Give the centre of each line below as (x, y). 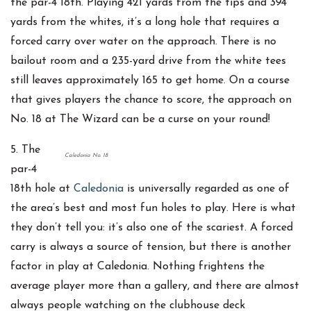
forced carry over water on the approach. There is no (143, 42)
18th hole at (42, 189)
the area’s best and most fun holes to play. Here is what (153, 209)
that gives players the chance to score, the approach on (151, 100)
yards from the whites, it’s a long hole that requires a (145, 23)
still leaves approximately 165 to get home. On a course (150, 81)
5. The (25, 150)
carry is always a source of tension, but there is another (151, 247)
